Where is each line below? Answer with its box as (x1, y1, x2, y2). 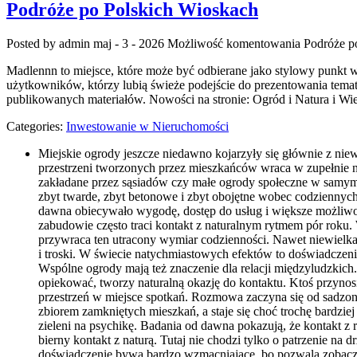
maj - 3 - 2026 (93, 36, 164, 50)
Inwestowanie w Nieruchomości (66, 119, 229, 133)
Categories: (6, 119, 66, 133)
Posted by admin (6, 36, 93, 50)
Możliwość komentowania (167, 36, 304, 50)
